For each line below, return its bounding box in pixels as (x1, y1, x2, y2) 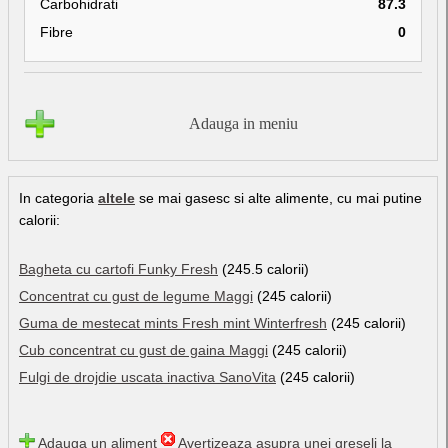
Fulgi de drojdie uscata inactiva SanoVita (19, 368, 276, 385)
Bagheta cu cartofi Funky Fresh (19, 260, 218, 277)
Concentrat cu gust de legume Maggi (19, 287, 253, 304)
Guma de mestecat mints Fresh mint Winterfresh (19, 314, 327, 331)
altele (98, 189, 135, 206)
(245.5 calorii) (218, 260, 309, 277)
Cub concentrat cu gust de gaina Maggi (19, 341, 268, 358)
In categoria (19, 189, 98, 206)
